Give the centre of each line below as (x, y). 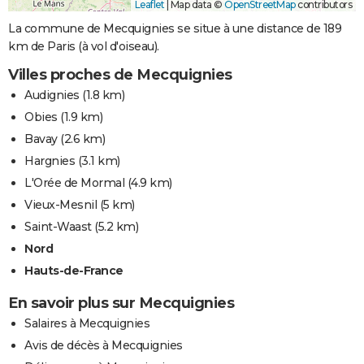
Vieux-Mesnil (61, 205)
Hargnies (50, 161)
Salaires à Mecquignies (87, 324)
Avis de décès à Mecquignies (104, 346)
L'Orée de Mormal (74, 183)
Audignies (52, 95)
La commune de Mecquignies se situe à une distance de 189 (175, 29)
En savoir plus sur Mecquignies (121, 303)
